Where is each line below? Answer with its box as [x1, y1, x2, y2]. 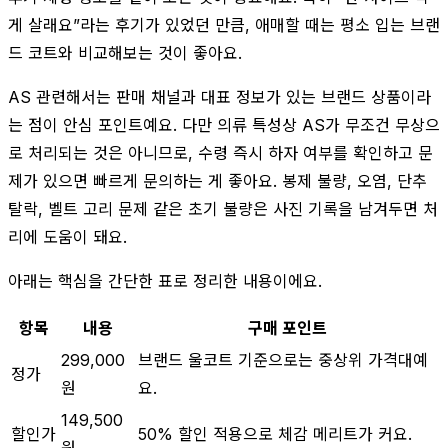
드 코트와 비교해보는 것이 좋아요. [8, 42, 242, 63]
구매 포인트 [248, 317, 327, 338]
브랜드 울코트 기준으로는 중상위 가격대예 [138, 349, 428, 370]
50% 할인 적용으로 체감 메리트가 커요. [138, 423, 412, 444]
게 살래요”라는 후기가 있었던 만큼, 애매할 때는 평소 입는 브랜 [8, 14, 440, 35]
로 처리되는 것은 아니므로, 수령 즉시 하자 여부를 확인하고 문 [8, 142, 433, 163]
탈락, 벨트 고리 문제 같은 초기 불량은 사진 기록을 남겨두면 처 [8, 198, 438, 219]
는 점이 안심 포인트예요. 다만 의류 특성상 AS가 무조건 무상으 [8, 114, 440, 135]
